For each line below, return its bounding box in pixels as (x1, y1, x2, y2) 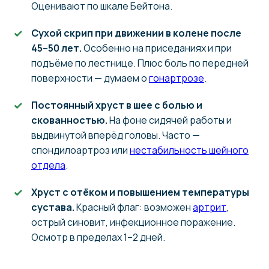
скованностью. (31, 113, 107, 127)
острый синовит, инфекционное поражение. (31, 216, 235, 229)
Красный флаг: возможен (74, 201, 193, 214)
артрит (193, 201, 226, 214)
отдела (31, 159, 65, 172)
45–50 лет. (31, 41, 82, 55)
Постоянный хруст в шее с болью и (31, 98, 202, 112)
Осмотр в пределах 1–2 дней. (31, 231, 165, 244)
